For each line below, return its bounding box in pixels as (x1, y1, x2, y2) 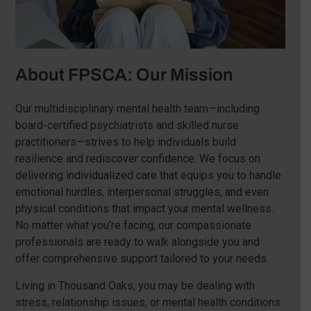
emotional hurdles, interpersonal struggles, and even (15, 185, 269, 199)
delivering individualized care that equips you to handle (15, 168, 281, 182)
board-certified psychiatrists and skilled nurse (15, 118, 239, 132)
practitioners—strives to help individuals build (15, 135, 236, 149)
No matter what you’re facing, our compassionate (15, 218, 251, 232)
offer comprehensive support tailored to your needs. (15, 251, 269, 265)
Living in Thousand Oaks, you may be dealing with (15, 278, 255, 292)
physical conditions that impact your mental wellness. (15, 201, 274, 215)
